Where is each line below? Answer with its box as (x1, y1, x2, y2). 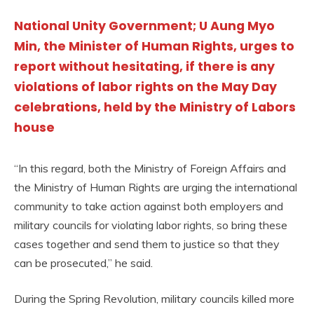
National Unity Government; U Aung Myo (14, 18, 275, 35)
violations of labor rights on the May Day (14, 78, 277, 96)
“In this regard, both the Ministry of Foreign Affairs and (14, 161, 286, 175)
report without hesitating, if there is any (14, 58, 275, 76)
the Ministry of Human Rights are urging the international (14, 179, 297, 194)
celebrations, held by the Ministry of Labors (14, 99, 296, 116)
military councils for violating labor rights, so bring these (14, 217, 287, 232)
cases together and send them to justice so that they (14, 236, 280, 251)
